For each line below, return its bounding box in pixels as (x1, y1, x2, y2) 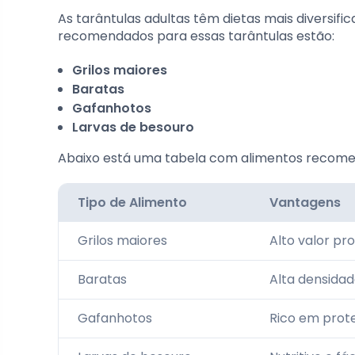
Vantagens (269, 193, 341, 212)
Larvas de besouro (72, 118, 194, 136)
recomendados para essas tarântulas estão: (58, 27, 334, 45)
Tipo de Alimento (78, 193, 187, 212)
